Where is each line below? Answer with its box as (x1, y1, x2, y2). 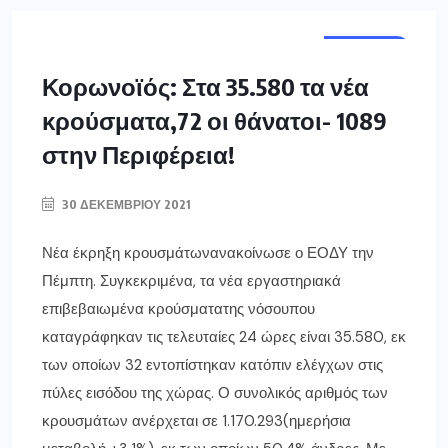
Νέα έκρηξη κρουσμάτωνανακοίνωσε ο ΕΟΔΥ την (42, 243, 374, 264)
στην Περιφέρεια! (42, 139, 235, 170)
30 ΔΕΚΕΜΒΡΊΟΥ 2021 (59, 197, 191, 213)
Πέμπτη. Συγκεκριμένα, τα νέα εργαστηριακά (42, 271, 341, 292)
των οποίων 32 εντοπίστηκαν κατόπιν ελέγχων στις (42, 355, 383, 376)
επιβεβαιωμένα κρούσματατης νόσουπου (42, 299, 315, 320)
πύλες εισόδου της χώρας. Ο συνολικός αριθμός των (42, 383, 388, 404)
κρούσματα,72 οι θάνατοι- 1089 (42, 105, 387, 136)
